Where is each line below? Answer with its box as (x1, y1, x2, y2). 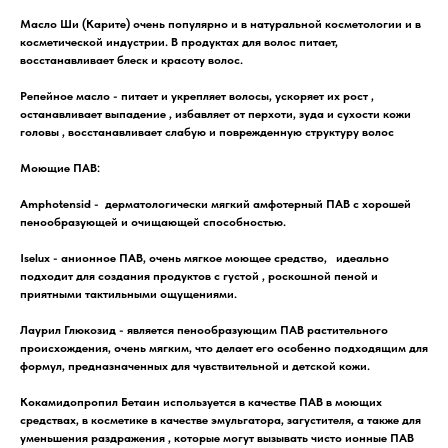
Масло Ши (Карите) (20, 16, 130, 31)
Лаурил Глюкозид (20, 322, 116, 337)
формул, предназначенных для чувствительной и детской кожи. (20, 358, 370, 373)
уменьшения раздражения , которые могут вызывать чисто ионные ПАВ (20, 430, 414, 445)
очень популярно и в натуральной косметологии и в (130, 16, 421, 31)
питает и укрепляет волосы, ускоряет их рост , (121, 88, 374, 103)
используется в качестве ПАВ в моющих (160, 394, 382, 409)
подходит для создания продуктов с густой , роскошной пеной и (20, 268, 378, 283)
